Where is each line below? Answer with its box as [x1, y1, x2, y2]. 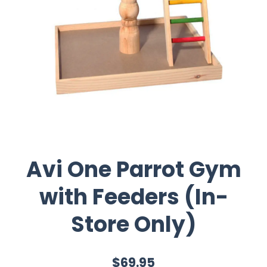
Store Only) [71, 209, 196, 240]
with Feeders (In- [39, 181, 228, 212]
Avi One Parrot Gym [26, 154, 241, 185]
